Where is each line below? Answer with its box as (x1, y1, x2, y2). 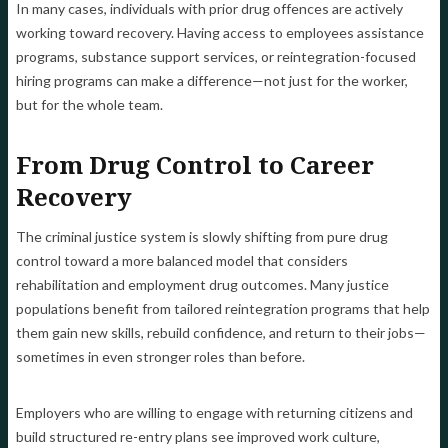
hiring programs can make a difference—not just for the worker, (16, 72, 408, 90)
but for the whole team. (16, 96, 163, 114)
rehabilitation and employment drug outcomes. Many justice (16, 276, 389, 294)
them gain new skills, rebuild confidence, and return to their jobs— (16, 324, 426, 342)
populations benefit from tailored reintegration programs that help (16, 300, 430, 318)
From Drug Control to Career (16, 148, 374, 182)
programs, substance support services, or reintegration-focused (16, 48, 416, 66)
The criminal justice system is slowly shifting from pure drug (16, 228, 388, 246)
